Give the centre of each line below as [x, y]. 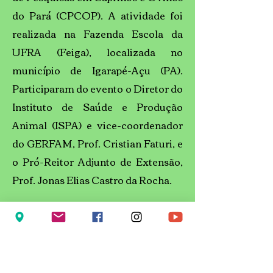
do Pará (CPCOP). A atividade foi [97, 15]
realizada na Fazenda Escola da [97, 34]
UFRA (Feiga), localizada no [97, 52]
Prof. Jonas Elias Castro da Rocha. [93, 180]
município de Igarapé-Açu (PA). [97, 70]
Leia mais [98, 220]
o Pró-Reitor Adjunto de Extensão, [97, 161]
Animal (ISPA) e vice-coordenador [97, 125]
